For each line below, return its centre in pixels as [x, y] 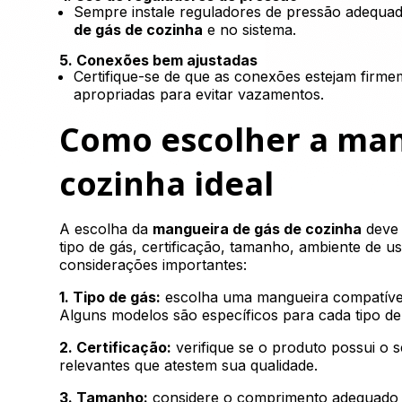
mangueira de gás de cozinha [258, 229]
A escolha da [106, 229]
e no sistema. [250, 30]
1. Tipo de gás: [110, 297]
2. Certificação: [116, 347]
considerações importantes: [153, 265]
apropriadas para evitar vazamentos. [199, 94]
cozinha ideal [167, 184]
